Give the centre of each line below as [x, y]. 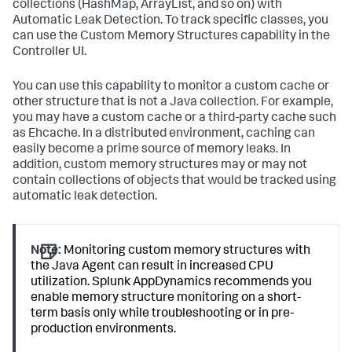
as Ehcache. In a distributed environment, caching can [164, 134]
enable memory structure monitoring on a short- [166, 299]
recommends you [262, 283]
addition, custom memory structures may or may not [160, 166]
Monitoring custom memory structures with [186, 251]
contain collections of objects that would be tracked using [174, 181]
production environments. [104, 330]
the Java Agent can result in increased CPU [152, 267]
